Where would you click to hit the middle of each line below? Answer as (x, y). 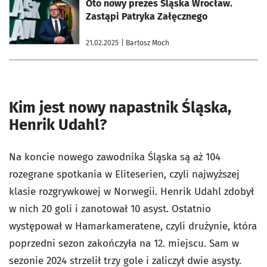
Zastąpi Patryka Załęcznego (147, 16)
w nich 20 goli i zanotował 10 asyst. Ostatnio (110, 209)
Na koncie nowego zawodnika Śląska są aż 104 (115, 157)
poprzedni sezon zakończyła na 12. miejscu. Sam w (124, 243)
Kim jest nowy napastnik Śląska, (120, 108)
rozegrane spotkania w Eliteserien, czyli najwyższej (124, 174)
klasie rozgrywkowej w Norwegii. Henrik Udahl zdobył (131, 192)
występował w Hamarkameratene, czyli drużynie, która (133, 226)
